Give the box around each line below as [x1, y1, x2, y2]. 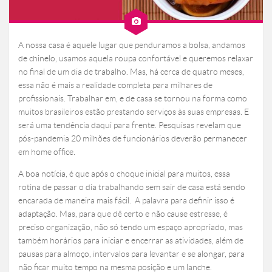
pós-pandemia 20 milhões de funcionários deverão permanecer [18, 134, 247, 144]
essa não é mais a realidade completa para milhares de [18, 80, 212, 90]
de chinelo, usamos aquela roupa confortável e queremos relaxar [18, 53, 253, 64]
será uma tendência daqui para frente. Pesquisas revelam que [18, 120, 241, 131]
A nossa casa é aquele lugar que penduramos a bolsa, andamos [18, 40, 245, 50]
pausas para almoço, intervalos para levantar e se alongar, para [18, 249, 245, 259]
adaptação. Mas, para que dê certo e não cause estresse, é [18, 209, 228, 219]
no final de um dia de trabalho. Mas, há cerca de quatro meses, [18, 67, 244, 77]
